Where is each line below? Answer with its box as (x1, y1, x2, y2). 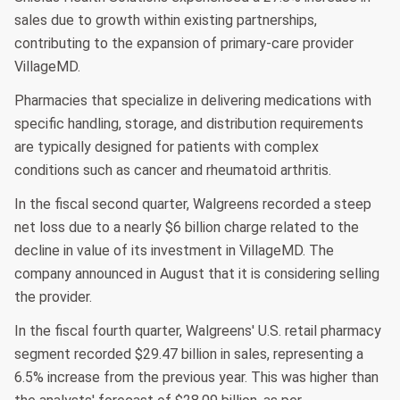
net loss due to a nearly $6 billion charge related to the (14, 219, 359, 237)
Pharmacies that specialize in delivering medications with (14, 92, 371, 110)
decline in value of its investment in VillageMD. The (14, 242, 334, 260)
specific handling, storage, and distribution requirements (14, 115, 363, 133)
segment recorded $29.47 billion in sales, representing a (14, 346, 363, 363)
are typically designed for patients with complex (14, 138, 319, 156)
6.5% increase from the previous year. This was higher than (14, 369, 379, 387)
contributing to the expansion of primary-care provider (14, 35, 354, 53)
